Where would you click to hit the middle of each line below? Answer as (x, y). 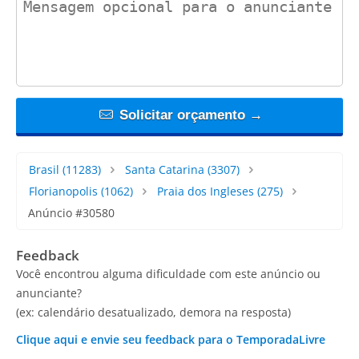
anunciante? (49, 292)
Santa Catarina (164, 169)
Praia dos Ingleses (205, 191)
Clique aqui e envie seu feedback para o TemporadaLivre (171, 339)
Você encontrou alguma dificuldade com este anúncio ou (168, 273)
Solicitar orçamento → (189, 115)
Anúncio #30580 (71, 212)
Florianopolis (63, 191)
